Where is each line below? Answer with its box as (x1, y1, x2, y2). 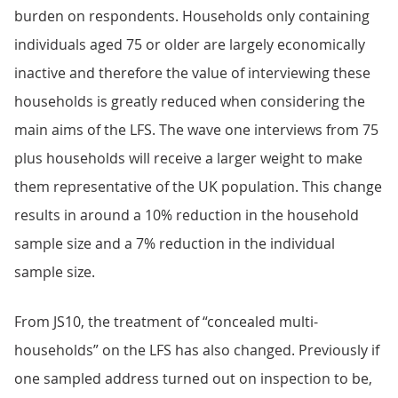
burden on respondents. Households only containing (14, 6, 370, 26)
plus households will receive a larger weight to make (14, 148, 362, 168)
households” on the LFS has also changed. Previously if (14, 340, 379, 360)
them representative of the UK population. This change (14, 177, 382, 196)
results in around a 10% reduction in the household (14, 205, 359, 225)
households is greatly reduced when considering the (14, 92, 365, 111)
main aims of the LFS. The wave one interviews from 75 (14, 120, 378, 139)
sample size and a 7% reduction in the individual (14, 234, 335, 253)
